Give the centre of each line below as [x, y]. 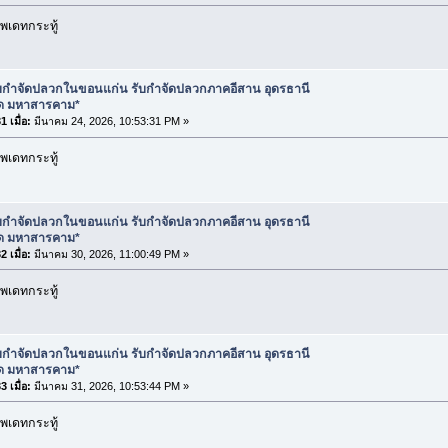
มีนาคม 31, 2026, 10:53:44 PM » [109, 385]
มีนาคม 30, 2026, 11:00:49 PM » [109, 253]
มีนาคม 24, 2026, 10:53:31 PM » [109, 121]
